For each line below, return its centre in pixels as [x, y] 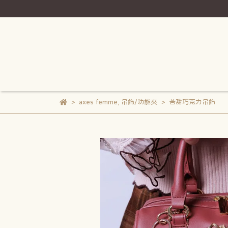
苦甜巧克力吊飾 [192, 102]
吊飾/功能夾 [139, 102]
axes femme [98, 102]
